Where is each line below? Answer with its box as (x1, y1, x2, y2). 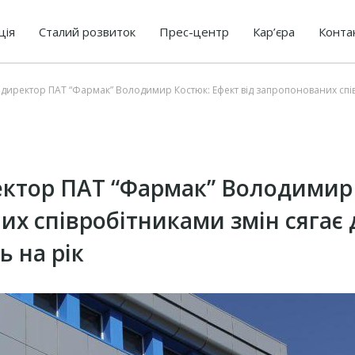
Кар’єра (253, 23, 295, 40)
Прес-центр (159, 23, 229, 40)
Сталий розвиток (39, 23, 136, 40)
